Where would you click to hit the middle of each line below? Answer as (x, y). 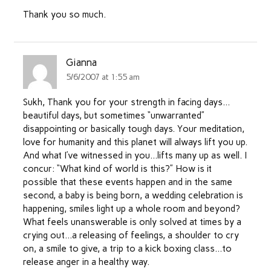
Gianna (82, 63)
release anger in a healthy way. (86, 262)
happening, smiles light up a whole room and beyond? (131, 209)
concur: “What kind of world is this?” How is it (117, 169)
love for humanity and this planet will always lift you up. (135, 142)
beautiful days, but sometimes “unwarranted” (113, 116)
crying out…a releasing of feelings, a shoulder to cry (131, 236)
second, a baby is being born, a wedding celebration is (133, 196)
